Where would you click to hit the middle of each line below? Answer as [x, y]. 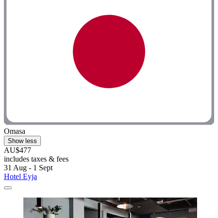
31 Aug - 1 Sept [28, 168]
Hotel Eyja [20, 177]
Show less [22, 141]
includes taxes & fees [36, 159]
